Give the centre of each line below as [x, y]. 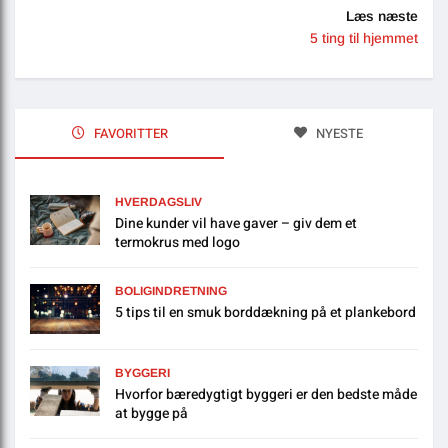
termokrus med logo [177, 243]
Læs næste [382, 16]
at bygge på [151, 414]
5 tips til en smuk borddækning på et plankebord [265, 313]
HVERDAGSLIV [158, 202]
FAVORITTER [129, 134]
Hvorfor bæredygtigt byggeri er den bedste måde [266, 395]
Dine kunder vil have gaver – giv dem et [236, 224]
